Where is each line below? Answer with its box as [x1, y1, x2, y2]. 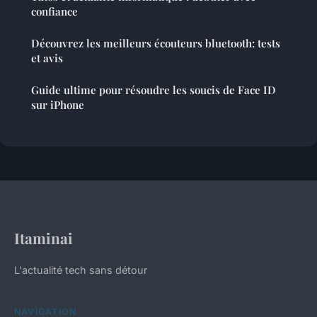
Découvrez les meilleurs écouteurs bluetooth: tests [31, 35, 280, 50]
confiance [31, 4, 78, 18]
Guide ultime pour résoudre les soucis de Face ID [31, 82, 276, 97]
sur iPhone [31, 97, 84, 112]
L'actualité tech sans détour [14, 263, 147, 276]
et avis [31, 50, 63, 65]
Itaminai [14, 227, 73, 248]
